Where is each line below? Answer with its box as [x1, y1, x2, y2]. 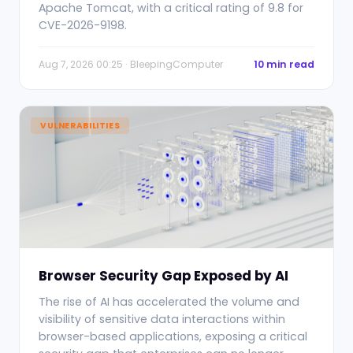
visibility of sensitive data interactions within [39, 311, 285, 327]
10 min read [254, 58, 314, 71]
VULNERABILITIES [40, 120, 121, 132]
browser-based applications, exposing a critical [39, 329, 307, 344]
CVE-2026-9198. [39, 17, 127, 33]
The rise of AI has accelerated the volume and [39, 294, 299, 310]
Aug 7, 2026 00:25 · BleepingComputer [39, 58, 223, 71]
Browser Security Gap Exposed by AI [39, 266, 288, 285]
